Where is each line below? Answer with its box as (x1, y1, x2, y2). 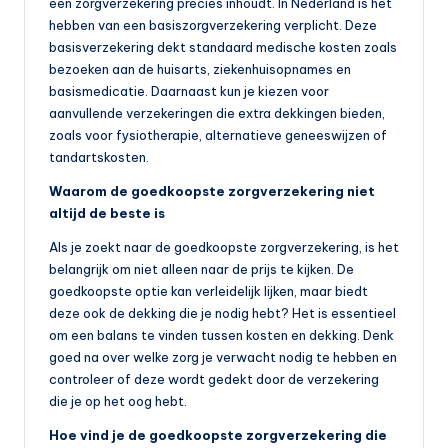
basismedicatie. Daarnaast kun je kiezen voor (49, 83, 329, 100)
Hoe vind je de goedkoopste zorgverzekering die (49, 427, 387, 444)
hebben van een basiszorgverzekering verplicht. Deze (49, 17, 377, 34)
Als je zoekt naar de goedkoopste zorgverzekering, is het (49, 239, 399, 256)
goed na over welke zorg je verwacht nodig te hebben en (49, 349, 397, 366)
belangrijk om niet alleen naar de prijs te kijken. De (49, 261, 354, 278)
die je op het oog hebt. (49, 393, 187, 410)
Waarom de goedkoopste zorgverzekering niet (49, 183, 375, 200)
